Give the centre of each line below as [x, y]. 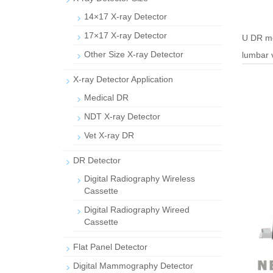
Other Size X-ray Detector [134, 54]
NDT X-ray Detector [122, 116]
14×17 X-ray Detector [126, 16]
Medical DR [106, 97]
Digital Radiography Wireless [140, 179]
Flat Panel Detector [110, 247]
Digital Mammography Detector [133, 266]
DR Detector [97, 160]
